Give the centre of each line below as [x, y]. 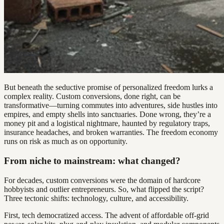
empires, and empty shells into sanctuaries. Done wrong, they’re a [107, 114]
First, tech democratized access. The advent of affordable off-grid [106, 215]
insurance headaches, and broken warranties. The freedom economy [111, 132]
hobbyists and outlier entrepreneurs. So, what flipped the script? [104, 189]
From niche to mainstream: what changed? [92, 161]
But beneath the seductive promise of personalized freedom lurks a [108, 87]
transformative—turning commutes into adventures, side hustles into [111, 105]
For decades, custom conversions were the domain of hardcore [102, 180]
